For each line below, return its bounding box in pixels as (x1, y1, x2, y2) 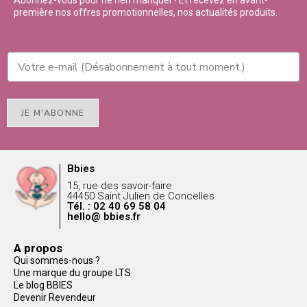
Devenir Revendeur (14, 292, 96, 303)
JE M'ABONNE (21, 108, 85, 119)
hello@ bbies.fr (67, 210, 141, 223)
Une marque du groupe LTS (14, 267, 131, 278)
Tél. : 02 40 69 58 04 (67, 200, 167, 212)
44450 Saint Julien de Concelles (67, 190, 215, 202)
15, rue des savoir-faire (67, 180, 173, 192)
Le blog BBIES (14, 280, 73, 291)
